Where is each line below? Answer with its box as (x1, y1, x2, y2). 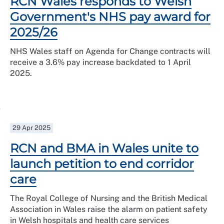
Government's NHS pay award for (10, 9, 210, 24)
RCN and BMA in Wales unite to (10, 141, 198, 155)
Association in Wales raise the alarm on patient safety (10, 204, 207, 214)
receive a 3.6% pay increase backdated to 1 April (10, 57, 191, 67)
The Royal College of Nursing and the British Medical (10, 193, 207, 203)
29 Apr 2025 (12, 124, 51, 131)
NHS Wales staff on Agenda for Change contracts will (10, 46, 210, 56)
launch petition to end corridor (10, 156, 194, 171)
